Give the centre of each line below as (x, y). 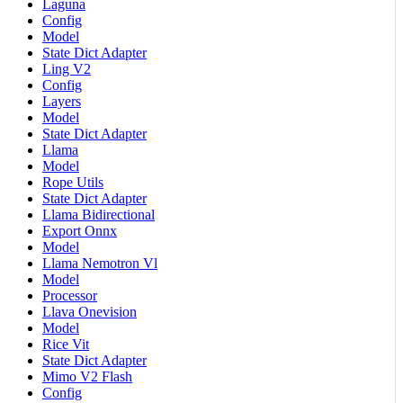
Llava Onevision (90, 311)
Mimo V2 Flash (87, 376)
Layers (62, 101)
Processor (70, 295)
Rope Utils (73, 182)
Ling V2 (67, 68)
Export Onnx (80, 230)
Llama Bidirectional (99, 214)
